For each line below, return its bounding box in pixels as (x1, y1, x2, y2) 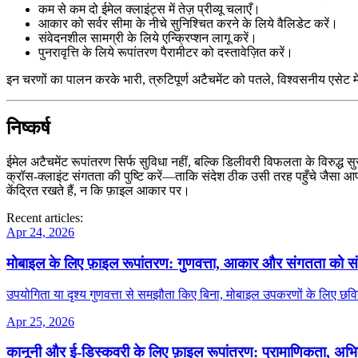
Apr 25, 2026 (6, 314, 74, 328)
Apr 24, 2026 (6, 225, 74, 240)
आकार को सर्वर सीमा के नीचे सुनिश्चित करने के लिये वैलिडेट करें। (38, 17, 338, 31)
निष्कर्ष (6, 117, 50, 139)
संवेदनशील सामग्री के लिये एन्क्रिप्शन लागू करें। (38, 31, 257, 46)
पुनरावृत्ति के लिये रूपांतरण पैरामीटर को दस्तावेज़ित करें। (38, 46, 293, 60)
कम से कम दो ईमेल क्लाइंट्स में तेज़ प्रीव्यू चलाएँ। (38, 2, 261, 17)
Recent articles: (6, 211, 83, 225)
